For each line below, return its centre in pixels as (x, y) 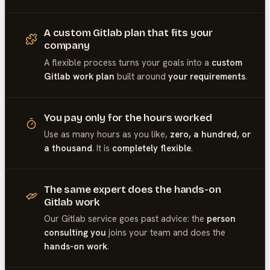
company (67, 46)
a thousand (68, 148)
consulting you (75, 233)
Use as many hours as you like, (107, 134)
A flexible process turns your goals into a (127, 62)
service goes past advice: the (146, 219)
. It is (101, 148)
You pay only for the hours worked (128, 118)
